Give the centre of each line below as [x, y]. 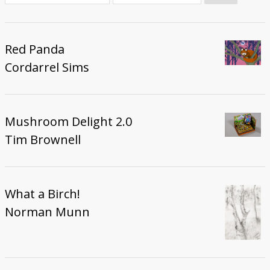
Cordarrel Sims [47, 67]
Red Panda [34, 49]
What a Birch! [42, 194]
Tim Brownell [42, 140]
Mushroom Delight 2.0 [68, 122]
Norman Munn [47, 212]
